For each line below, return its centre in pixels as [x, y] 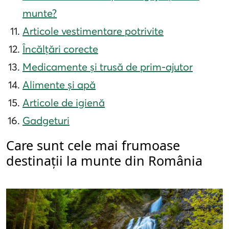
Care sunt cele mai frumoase [93, 145]
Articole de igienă [64, 103]
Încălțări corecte [60, 49]
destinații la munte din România [104, 161]
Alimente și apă [59, 85]
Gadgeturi [46, 121]
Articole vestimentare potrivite [93, 31]
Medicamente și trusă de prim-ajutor [108, 67]
